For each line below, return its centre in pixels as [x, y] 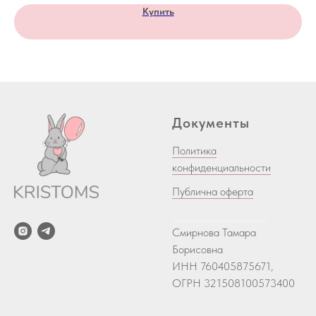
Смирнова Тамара [214, 232]
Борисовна [197, 249]
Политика [194, 150]
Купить [158, 11]
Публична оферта [213, 191]
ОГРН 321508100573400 [233, 283]
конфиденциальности [221, 167]
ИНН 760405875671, [223, 266]
